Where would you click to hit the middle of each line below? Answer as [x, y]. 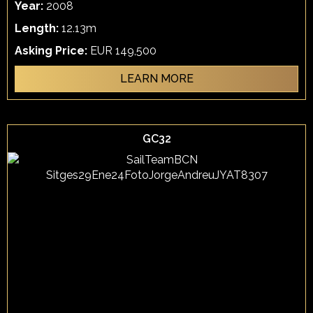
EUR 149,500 [123, 51]
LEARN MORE [156, 79]
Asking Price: [52, 51]
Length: [38, 28]
